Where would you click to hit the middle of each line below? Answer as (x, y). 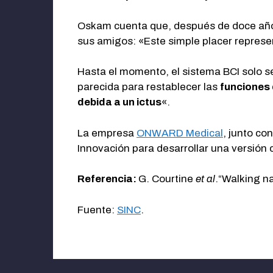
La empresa (107, 133)
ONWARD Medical (180, 133)
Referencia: (108, 179)
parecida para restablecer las (149, 87)
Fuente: (97, 210)
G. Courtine (167, 179)
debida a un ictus (119, 102)
